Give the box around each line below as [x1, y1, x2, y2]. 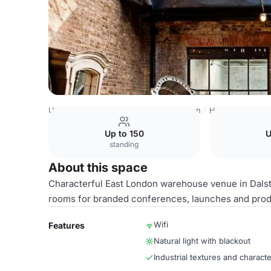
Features [48, 220, 85, 230]
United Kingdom [48, 105, 109, 115]
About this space [48, 160, 148, 175]
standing [109, 140, 139, 149]
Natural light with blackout [154, 236, 250, 246]
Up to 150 [104, 128, 144, 139]
